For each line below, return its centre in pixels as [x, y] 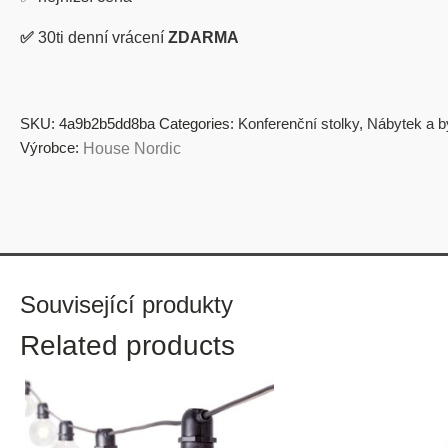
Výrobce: [49, 148]
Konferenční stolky [298, 124]
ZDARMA [203, 38]
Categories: [198, 124]
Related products [127, 346]
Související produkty [126, 305]
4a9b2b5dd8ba [107, 124]
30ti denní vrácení [103, 38]
